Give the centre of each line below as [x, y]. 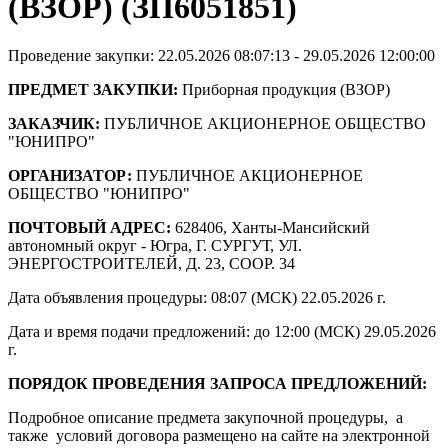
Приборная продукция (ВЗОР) [284, 90]
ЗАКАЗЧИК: [54, 124]
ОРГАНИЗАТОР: [70, 176]
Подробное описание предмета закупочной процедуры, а [205, 418]
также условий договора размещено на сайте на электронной [219, 436]
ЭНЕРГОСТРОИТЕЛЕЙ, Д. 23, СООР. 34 [151, 264]
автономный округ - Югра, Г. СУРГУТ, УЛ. [155, 246]
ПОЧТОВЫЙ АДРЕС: [89, 228]
